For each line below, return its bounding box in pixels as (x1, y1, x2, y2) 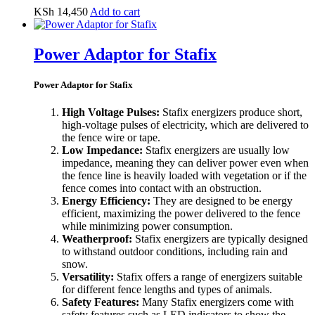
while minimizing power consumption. (62, 220, 233, 233)
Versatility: (62, 271, 114, 283)
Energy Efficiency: (62, 195, 150, 207)
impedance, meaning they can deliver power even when (62, 157, 309, 169)
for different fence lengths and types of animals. (62, 283, 272, 296)
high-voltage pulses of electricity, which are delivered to (62, 119, 309, 131)
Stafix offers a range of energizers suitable (114, 271, 302, 283)
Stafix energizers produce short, (160, 106, 302, 119)
